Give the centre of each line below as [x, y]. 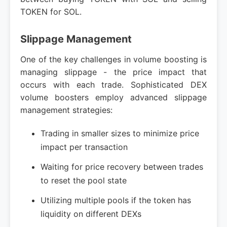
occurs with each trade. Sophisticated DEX [113, 85]
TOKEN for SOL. [51, 12]
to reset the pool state [84, 180]
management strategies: [66, 110]
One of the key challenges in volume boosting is [113, 59]
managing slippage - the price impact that [113, 72]
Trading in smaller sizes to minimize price [120, 133]
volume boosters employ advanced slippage [113, 97]
